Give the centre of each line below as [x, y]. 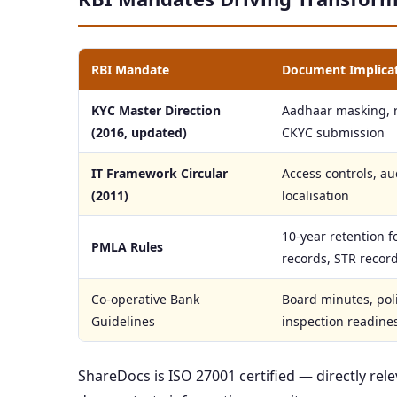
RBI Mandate [130, 70]
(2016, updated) [139, 132]
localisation [315, 195]
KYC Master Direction [156, 110]
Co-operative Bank [145, 299]
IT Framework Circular [160, 173]
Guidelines [123, 321]
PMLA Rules [127, 247]
